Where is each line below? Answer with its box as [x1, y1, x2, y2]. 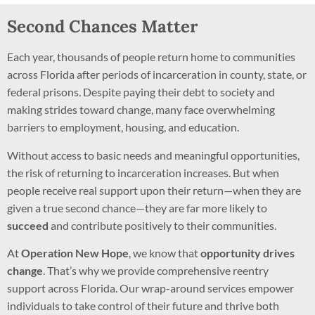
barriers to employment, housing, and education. [7, 120, 239, 134]
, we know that [129, 246, 200, 260]
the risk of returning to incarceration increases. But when [7, 165, 279, 179]
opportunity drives [200, 246, 295, 260]
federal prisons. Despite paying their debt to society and [7, 85, 275, 99]
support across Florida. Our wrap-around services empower [7, 281, 294, 295]
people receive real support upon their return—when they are [7, 183, 301, 197]
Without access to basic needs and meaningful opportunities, [7, 148, 300, 162]
